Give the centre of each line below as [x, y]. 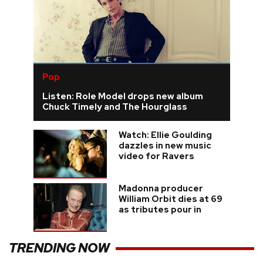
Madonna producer [161, 188]
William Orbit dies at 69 [170, 199]
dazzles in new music [165, 145]
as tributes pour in [160, 209]
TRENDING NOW [59, 248]
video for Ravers [156, 156]
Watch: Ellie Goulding [165, 135]
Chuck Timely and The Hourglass [114, 107]
